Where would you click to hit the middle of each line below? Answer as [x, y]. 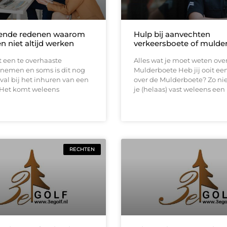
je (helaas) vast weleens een [179, 89]
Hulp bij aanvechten [172, 34]
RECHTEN [82, 149]
